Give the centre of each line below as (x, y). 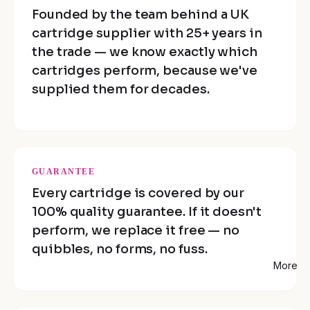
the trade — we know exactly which (145, 52)
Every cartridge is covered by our (138, 193)
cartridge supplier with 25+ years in (147, 33)
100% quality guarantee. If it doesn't (147, 211)
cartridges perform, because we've (145, 70)
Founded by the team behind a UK (141, 14)
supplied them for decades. (121, 89)
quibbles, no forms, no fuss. (120, 249)
